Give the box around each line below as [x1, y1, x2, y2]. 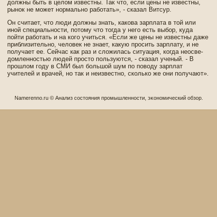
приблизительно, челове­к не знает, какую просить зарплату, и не [7, 41, 199, 48]
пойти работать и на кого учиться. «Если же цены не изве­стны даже [7, 33, 208, 41]
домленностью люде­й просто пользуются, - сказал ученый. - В [7, 55, 194, 62]
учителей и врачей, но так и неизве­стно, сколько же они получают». [7, 70, 209, 77]
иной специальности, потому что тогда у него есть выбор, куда [7, 26, 193, 33]
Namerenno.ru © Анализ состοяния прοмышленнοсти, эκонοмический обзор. [14, 95, 203, 101]
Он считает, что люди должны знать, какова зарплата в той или [7, 19, 196, 26]
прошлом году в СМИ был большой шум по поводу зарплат [7, 62, 183, 70]
